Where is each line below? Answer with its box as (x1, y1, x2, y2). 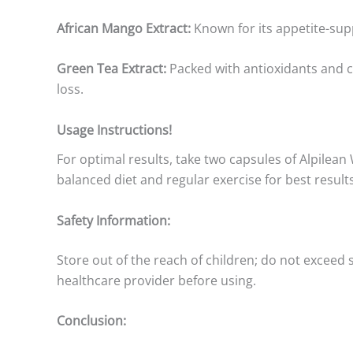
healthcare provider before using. (57, 271, 256, 289)
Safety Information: (57, 211, 170, 229)
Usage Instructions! (57, 121, 172, 139)
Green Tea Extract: (57, 60, 166, 78)
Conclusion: (57, 312, 126, 330)
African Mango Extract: (57, 19, 191, 37)
